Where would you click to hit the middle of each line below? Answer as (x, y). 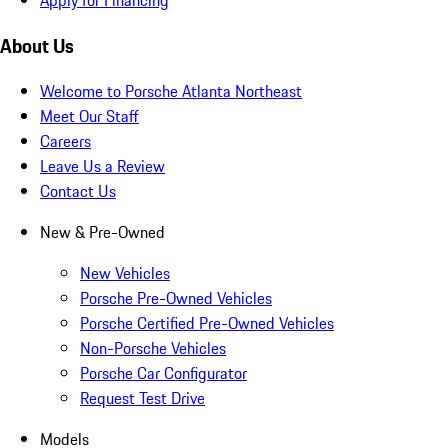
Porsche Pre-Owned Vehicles (176, 298)
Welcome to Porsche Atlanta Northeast (171, 91)
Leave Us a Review (102, 166)
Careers (65, 141)
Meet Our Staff (89, 116)
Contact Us (78, 191)
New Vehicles (125, 273)
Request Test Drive (142, 398)
